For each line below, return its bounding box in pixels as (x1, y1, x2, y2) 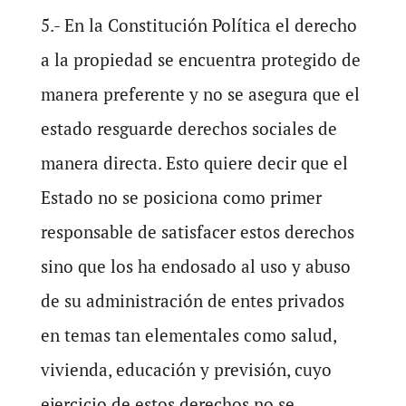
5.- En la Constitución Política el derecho (40, 14, 357, 36)
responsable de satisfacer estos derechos (40, 220, 354, 243)
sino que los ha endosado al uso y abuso (40, 255, 351, 277)
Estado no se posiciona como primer (40, 186, 322, 208)
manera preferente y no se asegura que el (40, 82, 360, 105)
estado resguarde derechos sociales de (40, 117, 337, 140)
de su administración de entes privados (40, 289, 344, 312)
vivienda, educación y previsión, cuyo (40, 358, 332, 381)
